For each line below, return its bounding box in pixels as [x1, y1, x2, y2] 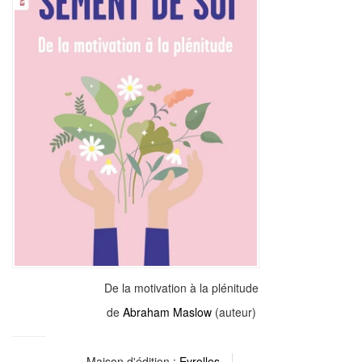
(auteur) [211, 303, 256, 320]
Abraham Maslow [122, 303, 212, 320]
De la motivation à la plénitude [103, 279, 259, 296]
